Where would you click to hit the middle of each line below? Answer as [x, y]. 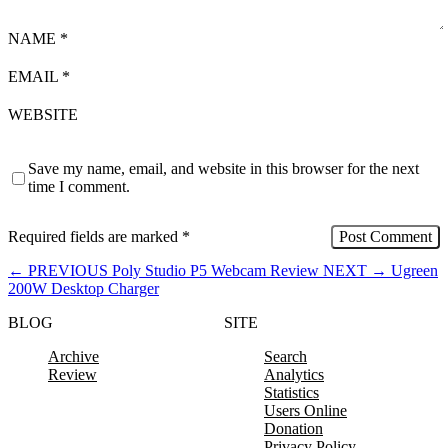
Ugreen [414, 271]
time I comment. [79, 187]
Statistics [291, 393]
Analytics [294, 375]
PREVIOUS [68, 271]
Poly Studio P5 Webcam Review [215, 271]
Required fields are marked [95, 237]
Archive [73, 357]
